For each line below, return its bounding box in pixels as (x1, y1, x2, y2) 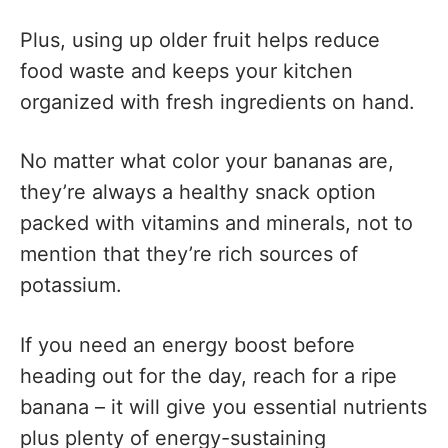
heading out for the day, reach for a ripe (20, 363, 397, 388)
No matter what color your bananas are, (20, 149, 394, 174)
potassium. (20, 273, 122, 298)
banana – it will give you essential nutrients (20, 394, 427, 419)
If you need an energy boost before (20, 332, 355, 357)
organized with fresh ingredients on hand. (20, 89, 415, 114)
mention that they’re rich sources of (20, 242, 358, 267)
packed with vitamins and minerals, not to (20, 211, 413, 236)
